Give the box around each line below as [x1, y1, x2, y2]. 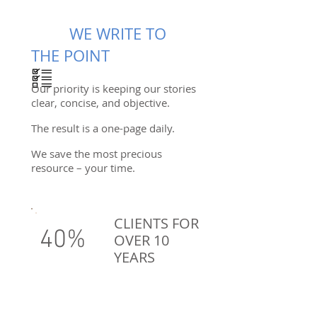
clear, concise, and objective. [31, 96, 170, 110]
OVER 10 [114, 231, 169, 250]
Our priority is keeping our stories [31, 81, 196, 96]
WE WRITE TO [31, 23, 166, 44]
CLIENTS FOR [114, 214, 199, 233]
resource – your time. [31, 161, 135, 175]
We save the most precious [31, 146, 162, 161]
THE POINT [31, 45, 110, 66]
